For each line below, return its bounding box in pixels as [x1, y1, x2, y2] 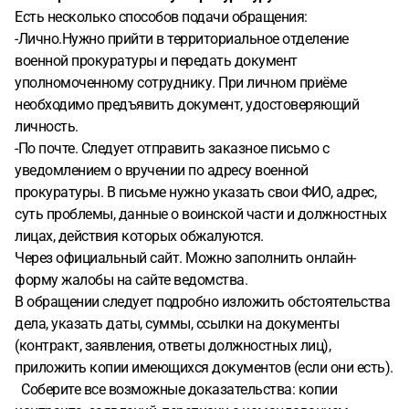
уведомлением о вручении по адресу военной [15, 162, 309, 179]
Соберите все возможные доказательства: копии [15, 381, 337, 398]
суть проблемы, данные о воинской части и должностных [15, 205, 386, 223]
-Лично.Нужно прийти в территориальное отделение [15, 30, 349, 47]
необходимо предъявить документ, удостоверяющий [15, 96, 359, 113]
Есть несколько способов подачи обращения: [15, 8, 308, 26]
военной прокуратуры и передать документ [15, 52, 298, 69]
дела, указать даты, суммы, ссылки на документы [15, 315, 339, 332]
